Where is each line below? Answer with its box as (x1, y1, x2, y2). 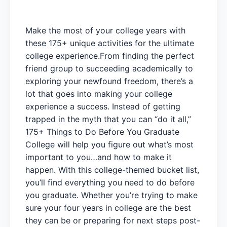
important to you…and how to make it (25, 152, 172, 162)
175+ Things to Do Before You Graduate (25, 126, 179, 137)
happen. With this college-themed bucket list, (25, 164, 199, 175)
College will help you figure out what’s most (25, 139, 194, 149)
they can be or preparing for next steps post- (25, 215, 200, 225)
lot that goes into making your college (25, 88, 172, 99)
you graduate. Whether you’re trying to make (25, 190, 198, 200)
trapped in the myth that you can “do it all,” (25, 113, 191, 124)
